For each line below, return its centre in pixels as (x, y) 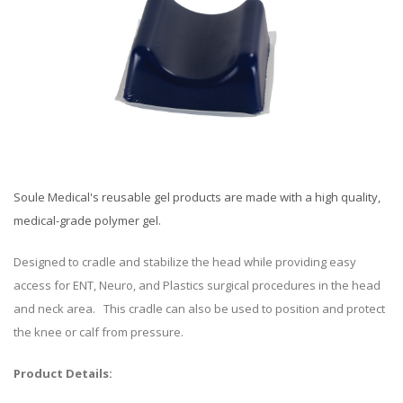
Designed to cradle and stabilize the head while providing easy (185, 262)
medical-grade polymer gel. (87, 221)
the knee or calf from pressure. (99, 332)
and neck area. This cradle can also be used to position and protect (199, 309)
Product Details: (63, 374)
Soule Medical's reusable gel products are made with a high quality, (197, 197)
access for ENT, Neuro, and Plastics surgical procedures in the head (197, 286)
